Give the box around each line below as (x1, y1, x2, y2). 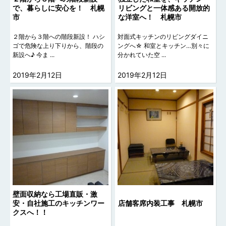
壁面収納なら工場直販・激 (13, 190, 98, 199)
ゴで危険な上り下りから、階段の (13, 42, 104, 50)
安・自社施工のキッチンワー (13, 199, 105, 208)
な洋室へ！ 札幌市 (118, 13, 182, 22)
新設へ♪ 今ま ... (13, 51, 55, 59)
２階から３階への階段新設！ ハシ (13, 33, 105, 41)
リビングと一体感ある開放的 (118, 4, 210, 13)
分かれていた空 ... (118, 51, 166, 59)
